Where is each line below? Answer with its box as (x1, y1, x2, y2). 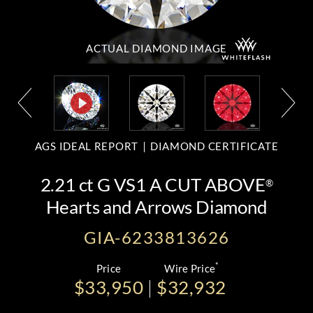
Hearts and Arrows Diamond (45, 196, 268, 218)
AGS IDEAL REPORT (34, 140, 138, 152)
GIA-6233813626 (83, 227, 230, 247)
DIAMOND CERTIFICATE (150, 140, 279, 152)
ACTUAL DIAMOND (86, 42, 191, 54)
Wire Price (164, 262, 216, 275)
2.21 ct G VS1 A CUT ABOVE (40, 173, 265, 196)
